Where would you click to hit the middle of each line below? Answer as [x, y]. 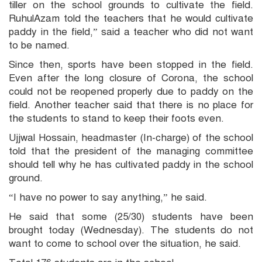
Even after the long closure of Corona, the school [131, 78]
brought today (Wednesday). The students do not [131, 230]
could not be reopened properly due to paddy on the [131, 92]
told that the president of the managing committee [131, 151]
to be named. [39, 46]
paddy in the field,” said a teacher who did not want [131, 32]
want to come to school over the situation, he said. [125, 244]
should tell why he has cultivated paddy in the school [131, 165]
